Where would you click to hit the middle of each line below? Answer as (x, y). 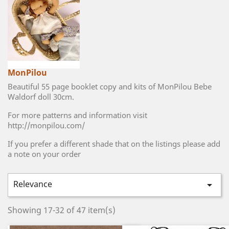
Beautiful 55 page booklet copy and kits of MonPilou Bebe (110, 86)
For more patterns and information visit (77, 115)
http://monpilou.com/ (46, 125)
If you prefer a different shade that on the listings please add (114, 144)
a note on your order (44, 154)
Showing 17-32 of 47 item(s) (62, 210)
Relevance (33, 184)
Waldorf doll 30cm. (41, 97)
